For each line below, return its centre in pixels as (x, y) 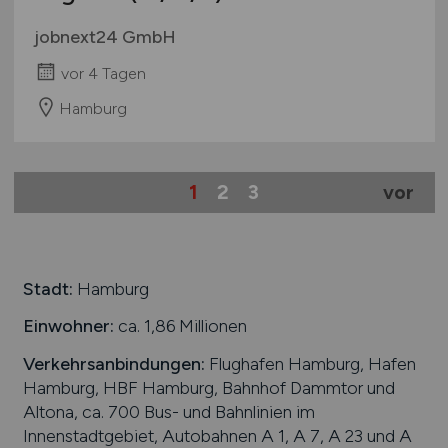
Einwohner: (68, 326)
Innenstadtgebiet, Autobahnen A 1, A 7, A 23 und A (217, 435)
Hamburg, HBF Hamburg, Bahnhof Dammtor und (208, 387)
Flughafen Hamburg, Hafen (310, 363)
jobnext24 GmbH (104, 36)
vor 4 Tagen (103, 73)
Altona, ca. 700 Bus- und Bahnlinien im (168, 411)
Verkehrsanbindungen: (113, 363)
